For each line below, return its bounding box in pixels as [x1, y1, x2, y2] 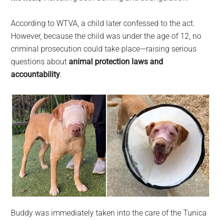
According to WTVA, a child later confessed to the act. [11, 18, 195, 28]
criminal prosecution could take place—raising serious [11, 44, 197, 54]
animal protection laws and [69, 56, 164, 66]
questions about [11, 56, 69, 66]
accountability [11, 69, 60, 79]
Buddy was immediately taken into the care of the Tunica [11, 208, 207, 218]
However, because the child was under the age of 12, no [11, 31, 202, 41]
